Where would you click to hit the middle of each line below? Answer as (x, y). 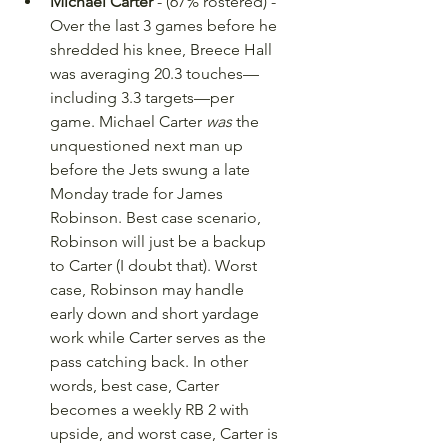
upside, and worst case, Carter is (166, 433)
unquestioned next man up (148, 145)
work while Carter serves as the (160, 337)
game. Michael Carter (128, 121)
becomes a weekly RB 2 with (151, 409)
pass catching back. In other (151, 361)
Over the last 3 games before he (165, 25)
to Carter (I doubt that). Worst (155, 265)
